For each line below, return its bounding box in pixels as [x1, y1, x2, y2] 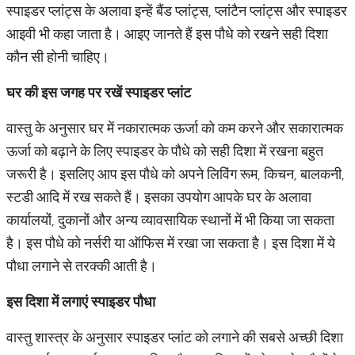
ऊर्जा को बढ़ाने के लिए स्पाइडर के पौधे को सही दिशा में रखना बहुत [6, 142, 323, 160]
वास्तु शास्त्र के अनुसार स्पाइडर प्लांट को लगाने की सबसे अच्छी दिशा [6, 328, 343, 346]
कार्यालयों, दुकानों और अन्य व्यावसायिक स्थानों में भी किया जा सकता [6, 211, 334, 229]
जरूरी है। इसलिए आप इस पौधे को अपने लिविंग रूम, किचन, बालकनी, [6, 165, 345, 183]
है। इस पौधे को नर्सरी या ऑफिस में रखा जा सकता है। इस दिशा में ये [6, 234, 335, 252]
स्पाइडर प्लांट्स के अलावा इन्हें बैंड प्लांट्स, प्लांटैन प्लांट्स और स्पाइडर [6, 2, 347, 20]
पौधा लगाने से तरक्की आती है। [6, 257, 157, 275]
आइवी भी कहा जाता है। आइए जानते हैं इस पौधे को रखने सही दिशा [6, 25, 328, 43]
